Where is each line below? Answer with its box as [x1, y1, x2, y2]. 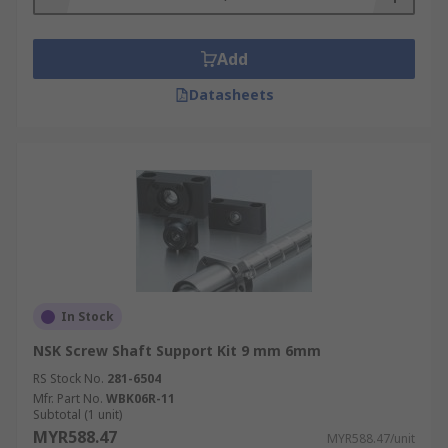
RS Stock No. [33, 370, 104, 387]
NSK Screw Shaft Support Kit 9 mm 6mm [33, 341, 321, 360]
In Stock [61, 308, 114, 325]
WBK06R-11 [106, 390, 175, 407]
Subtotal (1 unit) [33, 406, 122, 423]
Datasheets [188, 85, 274, 104]
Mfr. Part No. [33, 390, 103, 407]
